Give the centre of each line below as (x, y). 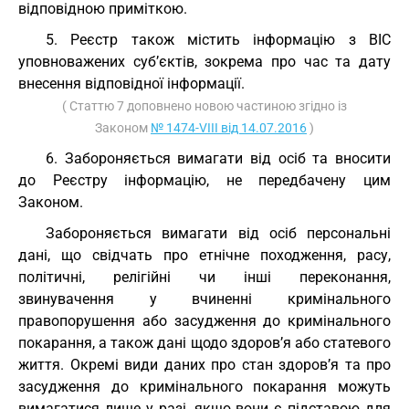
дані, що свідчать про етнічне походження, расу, (204, 255)
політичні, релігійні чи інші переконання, (204, 277)
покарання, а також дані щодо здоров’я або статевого (204, 343)
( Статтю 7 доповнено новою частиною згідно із (204, 106)
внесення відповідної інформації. (131, 84)
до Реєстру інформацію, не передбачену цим (204, 180)
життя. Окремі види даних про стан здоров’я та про (204, 365)
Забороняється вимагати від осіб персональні (218, 233)
